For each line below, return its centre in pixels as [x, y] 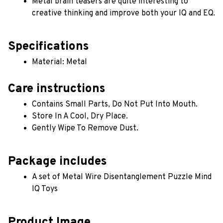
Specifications [49, 47]
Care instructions [57, 89]
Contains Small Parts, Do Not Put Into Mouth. [115, 105]
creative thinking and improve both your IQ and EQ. [123, 14]
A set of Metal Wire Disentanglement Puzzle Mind [122, 177]
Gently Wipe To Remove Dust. [86, 129]
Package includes [57, 162]
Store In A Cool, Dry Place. [80, 117]
